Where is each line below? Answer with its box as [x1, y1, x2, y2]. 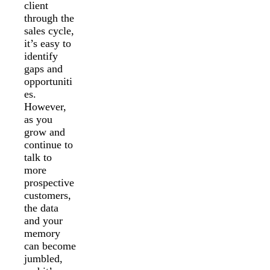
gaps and [24, 62, 63, 75]
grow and [24, 125, 65, 138]
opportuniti [24, 75, 72, 87]
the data [24, 201, 58, 214]
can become [24, 239, 76, 252]
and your [24, 214, 63, 227]
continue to [24, 138, 73, 151]
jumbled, [24, 252, 63, 265]
